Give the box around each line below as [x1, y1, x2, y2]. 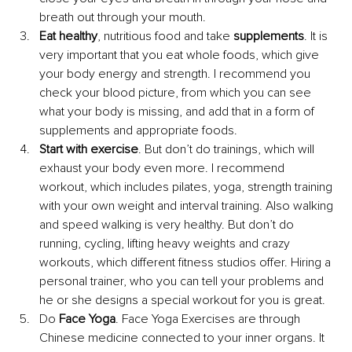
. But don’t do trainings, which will [138, 141, 317, 158]
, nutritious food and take [97, 28, 233, 45]
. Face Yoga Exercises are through [115, 311, 303, 328]
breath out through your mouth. [39, 9, 206, 26]
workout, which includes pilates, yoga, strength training [39, 179, 335, 196]
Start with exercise [39, 141, 138, 158]
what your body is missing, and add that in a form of [39, 104, 317, 120]
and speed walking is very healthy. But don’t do [39, 217, 297, 233]
